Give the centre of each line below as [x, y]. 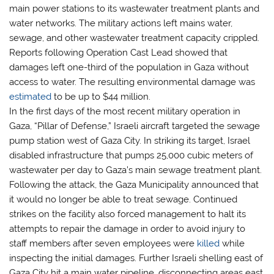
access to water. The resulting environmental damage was [132, 82]
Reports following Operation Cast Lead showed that [119, 53]
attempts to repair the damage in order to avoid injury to [128, 229]
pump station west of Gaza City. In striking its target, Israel [130, 141]
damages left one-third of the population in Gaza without [129, 68]
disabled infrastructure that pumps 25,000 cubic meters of [131, 156]
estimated [31, 97]
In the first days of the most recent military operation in [125, 112]
